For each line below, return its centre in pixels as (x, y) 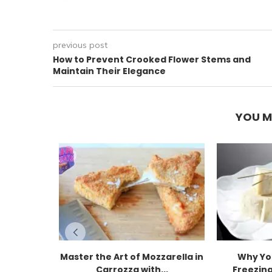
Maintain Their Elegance (109, 71)
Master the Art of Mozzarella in (132, 257)
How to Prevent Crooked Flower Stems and (152, 59)
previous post (80, 45)
